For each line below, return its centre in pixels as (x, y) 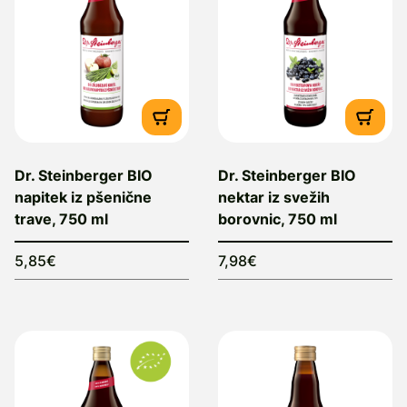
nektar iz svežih (274, 197)
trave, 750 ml (61, 219)
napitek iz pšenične (83, 197)
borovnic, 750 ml (278, 219)
